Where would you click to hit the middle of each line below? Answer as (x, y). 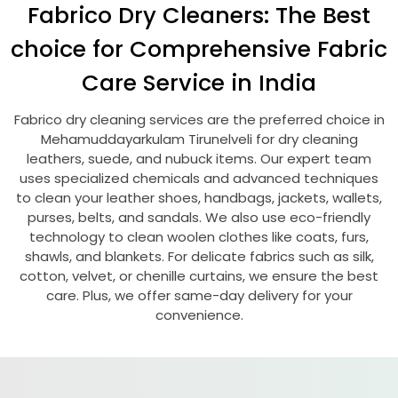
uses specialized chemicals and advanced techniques (199, 178)
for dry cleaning (306, 139)
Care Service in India (199, 83)
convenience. (199, 315)
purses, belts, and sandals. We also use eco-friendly (199, 217)
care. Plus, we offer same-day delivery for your (199, 295)
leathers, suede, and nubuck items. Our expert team (199, 159)
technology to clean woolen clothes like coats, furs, (199, 237)
